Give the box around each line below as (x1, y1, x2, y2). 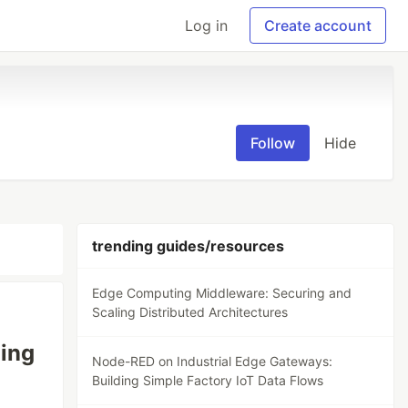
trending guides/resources (92, 237, 285, 255)
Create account (264, 16, 372, 35)
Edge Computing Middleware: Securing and (92, 285, 352, 301)
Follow (250, 134, 295, 152)
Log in (185, 16, 228, 35)
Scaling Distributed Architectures (92, 304, 289, 320)
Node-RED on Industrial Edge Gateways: (92, 353, 333, 369)
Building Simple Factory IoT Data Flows (92, 372, 324, 388)
